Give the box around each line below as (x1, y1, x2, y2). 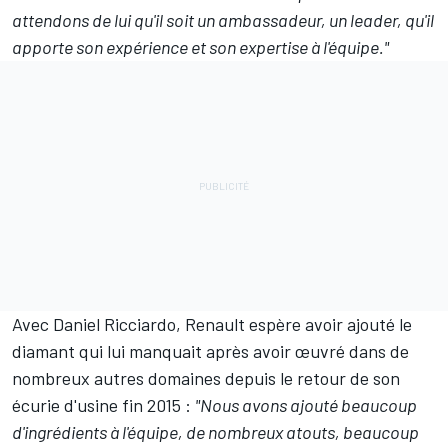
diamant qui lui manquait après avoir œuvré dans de (12, 340, 409, 363)
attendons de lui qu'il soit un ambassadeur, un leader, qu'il (12, 9, 434, 32)
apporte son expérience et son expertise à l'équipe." (12, 36, 389, 59)
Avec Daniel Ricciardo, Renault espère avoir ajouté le (12, 313, 412, 336)
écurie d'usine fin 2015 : (12, 394, 195, 417)
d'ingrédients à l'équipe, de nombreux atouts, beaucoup (12, 421, 419, 444)
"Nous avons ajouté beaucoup (195, 394, 417, 417)
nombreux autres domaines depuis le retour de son (12, 367, 400, 390)
